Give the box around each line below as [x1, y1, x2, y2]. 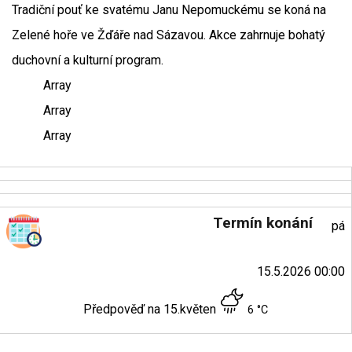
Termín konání [212, 214, 313, 232]
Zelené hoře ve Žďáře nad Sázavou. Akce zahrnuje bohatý [12, 27, 325, 42]
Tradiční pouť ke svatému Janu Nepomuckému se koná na [12, 2, 326, 17]
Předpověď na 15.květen [83, 302, 219, 317]
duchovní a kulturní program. [12, 53, 163, 68]
